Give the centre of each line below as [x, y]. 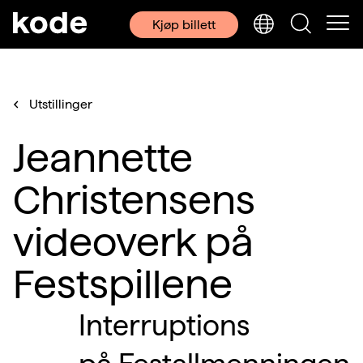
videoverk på [133, 242]
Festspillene [123, 284]
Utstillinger [61, 104]
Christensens [134, 200]
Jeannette [103, 158]
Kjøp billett [184, 24]
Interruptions [164, 325]
